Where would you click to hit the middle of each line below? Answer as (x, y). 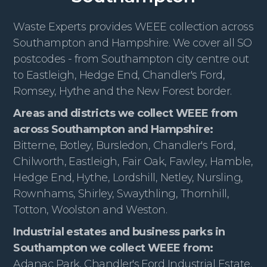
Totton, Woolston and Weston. (90, 209)
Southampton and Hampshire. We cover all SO (133, 43)
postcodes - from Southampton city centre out (131, 59)
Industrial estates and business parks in (119, 232)
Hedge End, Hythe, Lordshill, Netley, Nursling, (128, 177)
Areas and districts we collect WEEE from (125, 113)
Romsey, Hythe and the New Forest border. (122, 91)
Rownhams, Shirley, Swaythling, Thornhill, (121, 193)
